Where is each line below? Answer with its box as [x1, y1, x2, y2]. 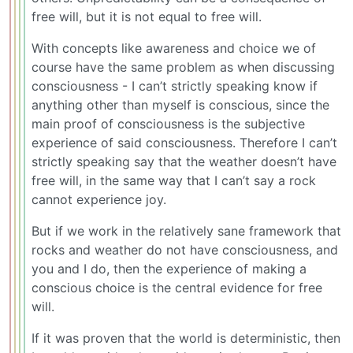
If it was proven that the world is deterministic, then [32, 330, 340, 347]
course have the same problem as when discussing [32, 59, 335, 76]
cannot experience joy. [32, 191, 166, 208]
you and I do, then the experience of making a [32, 261, 307, 277]
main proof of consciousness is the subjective [32, 116, 305, 132]
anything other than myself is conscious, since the [32, 97, 329, 113]
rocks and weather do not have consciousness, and [32, 242, 338, 258]
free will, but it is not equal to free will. [32, 9, 262, 25]
